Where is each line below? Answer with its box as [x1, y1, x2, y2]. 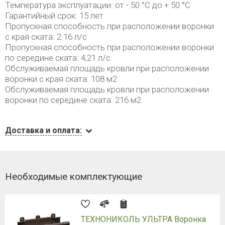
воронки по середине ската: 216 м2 [5, 95, 141, 105]
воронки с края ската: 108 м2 [5, 74, 117, 84]
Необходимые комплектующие [5, 171, 142, 182]
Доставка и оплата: [5, 126, 82, 135]
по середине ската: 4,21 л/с [5, 53, 110, 63]
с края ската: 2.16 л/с [5, 32, 87, 42]
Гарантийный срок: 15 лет [5, 11, 103, 21]
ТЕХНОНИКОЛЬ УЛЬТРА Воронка [81, 214, 206, 224]
